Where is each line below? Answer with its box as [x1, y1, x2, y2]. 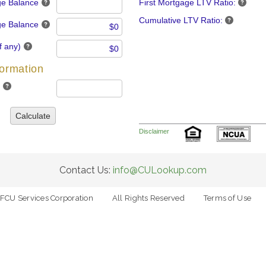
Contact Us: [59, 164, 113, 176]
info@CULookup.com [113, 164, 207, 176]
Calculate [15, 111, 50, 121]
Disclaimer [139, 128, 169, 135]
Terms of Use [203, 194, 252, 202]
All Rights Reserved [112, 194, 185, 202]
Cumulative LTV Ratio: [139, 15, 223, 25]
